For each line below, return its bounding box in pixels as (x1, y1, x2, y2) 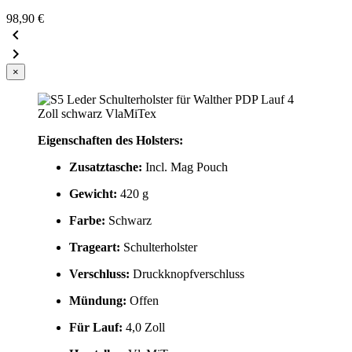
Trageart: (69, 240, 120, 254)
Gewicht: (69, 187, 117, 200)
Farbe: (69, 214, 105, 227)
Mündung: (69, 294, 126, 307)
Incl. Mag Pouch (142, 160, 228, 174)
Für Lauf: (69, 321, 123, 334)
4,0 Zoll (123, 321, 165, 334)
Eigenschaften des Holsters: (38, 134, 183, 147)
